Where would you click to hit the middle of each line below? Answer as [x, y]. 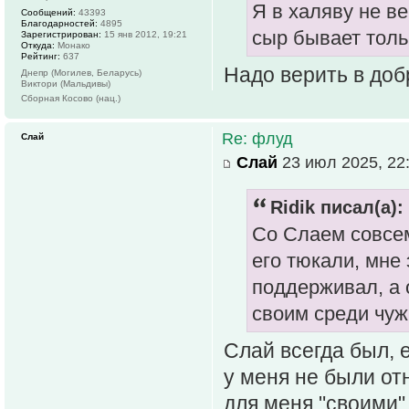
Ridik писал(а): [337, 207]
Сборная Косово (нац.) [71, 98]
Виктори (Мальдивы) [66, 83]
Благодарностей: [59, 23]
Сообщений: [48, 12]
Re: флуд [257, 138]
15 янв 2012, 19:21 [144, 34]
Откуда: [38, 45]
